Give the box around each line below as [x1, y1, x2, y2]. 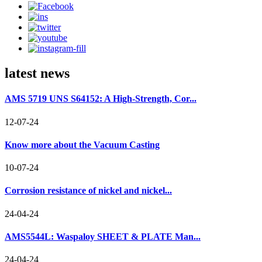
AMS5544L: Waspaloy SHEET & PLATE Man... [5, 231, 201, 242]
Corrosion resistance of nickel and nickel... [5, 185, 172, 196]
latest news [5, 65, 70, 81]
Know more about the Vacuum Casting [5, 139, 160, 150]
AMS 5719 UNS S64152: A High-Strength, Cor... [5, 94, 196, 104]
